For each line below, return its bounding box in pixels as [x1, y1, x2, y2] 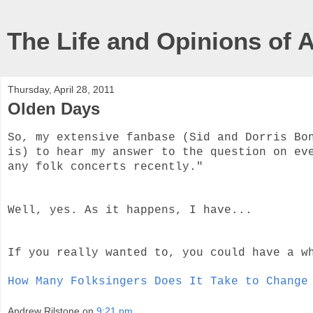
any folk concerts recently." [8, 160, 203, 173]
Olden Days [8, 99, 100, 118]
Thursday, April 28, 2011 [8, 84, 115, 95]
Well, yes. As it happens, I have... [8, 203, 252, 217]
